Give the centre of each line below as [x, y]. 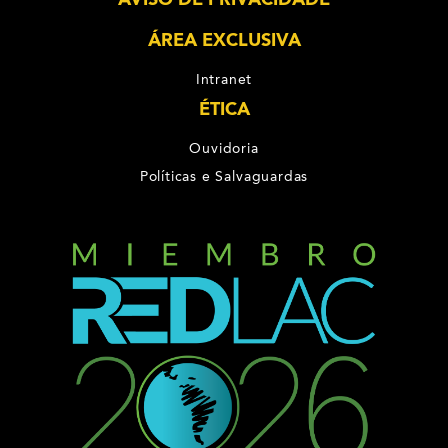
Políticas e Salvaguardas [224, 175]
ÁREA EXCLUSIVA [224, 39]
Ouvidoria [224, 147]
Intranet [224, 78]
